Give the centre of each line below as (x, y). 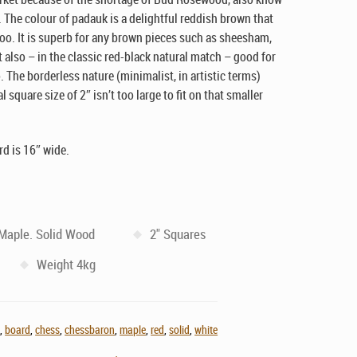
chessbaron (90, 330)
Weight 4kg (67, 264)
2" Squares (178, 234)
